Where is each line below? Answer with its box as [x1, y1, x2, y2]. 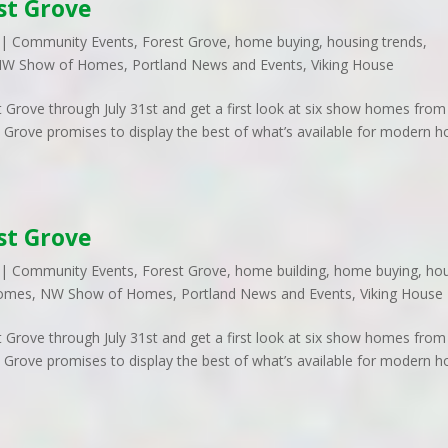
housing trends [327, 32, 424, 51]
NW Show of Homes [40, 284, 174, 303]
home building [235, 261, 327, 280]
